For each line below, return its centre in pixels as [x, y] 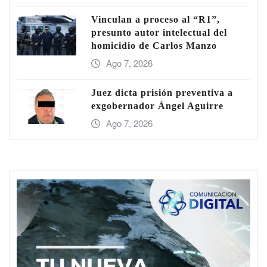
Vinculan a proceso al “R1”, [156, 19]
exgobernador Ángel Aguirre [157, 105]
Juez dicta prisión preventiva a [162, 92]
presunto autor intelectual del [159, 32]
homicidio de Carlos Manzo [154, 45]
